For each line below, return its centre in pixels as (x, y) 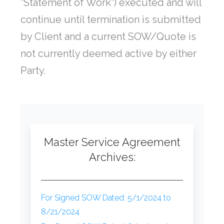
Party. (33, 71)
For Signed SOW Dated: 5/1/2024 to (106, 198)
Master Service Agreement (112, 142)
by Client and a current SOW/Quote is (108, 37)
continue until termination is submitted (111, 20)
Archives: (112, 157)
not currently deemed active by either (108, 54)
